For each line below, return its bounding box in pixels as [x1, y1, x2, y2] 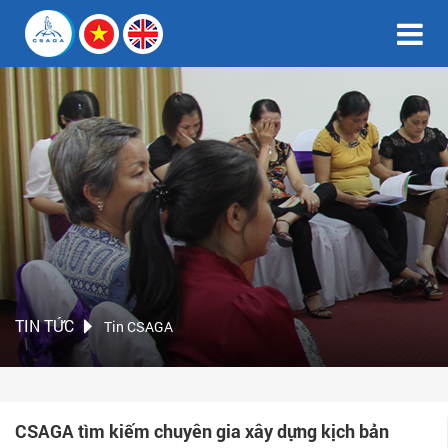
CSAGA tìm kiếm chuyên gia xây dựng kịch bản [15, 419, 389, 443]
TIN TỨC [15, 315, 74, 336]
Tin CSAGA [104, 317, 173, 336]
